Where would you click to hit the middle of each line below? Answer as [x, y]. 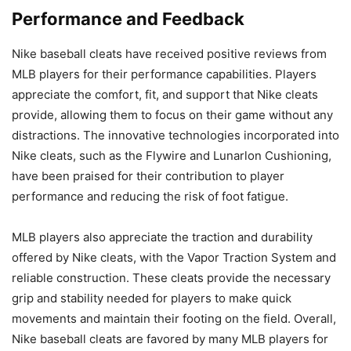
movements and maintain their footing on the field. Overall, [174, 319]
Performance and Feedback [128, 19]
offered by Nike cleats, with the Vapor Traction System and [174, 258]
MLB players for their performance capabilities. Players [164, 74]
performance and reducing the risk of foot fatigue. [150, 197]
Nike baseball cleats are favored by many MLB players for [170, 339]
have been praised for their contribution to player [148, 176]
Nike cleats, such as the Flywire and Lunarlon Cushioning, [172, 156]
